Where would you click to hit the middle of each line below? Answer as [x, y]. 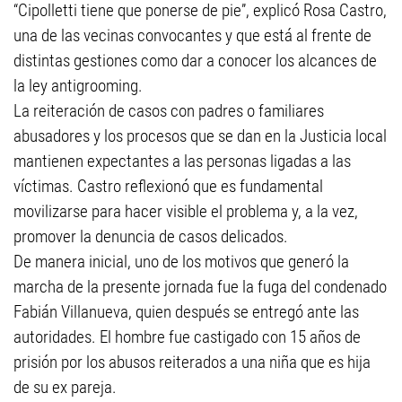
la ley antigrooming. [78, 86]
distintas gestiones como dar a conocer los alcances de [195, 61]
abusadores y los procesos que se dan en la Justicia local [200, 136]
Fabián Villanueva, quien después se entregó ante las [186, 312]
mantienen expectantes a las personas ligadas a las [182, 161]
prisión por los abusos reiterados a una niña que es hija [192, 362]
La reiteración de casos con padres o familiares [169, 111]
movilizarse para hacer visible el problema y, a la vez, [186, 211]
